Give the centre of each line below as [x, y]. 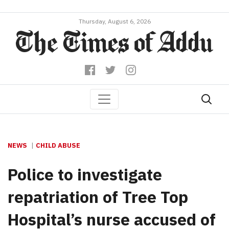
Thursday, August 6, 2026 [114, 21]
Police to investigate [85, 174]
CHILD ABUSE [58, 145]
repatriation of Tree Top [98, 197]
